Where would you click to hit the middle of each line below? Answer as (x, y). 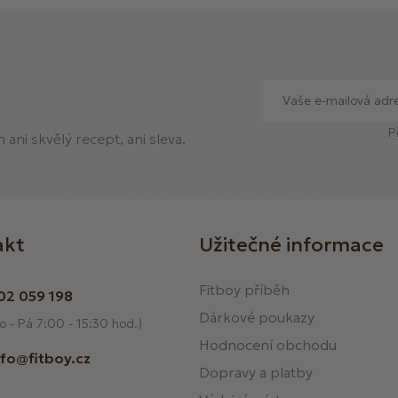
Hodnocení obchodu (268, 345)
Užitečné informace (291, 245)
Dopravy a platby (256, 373)
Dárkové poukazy (257, 318)
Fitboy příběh (244, 290)
